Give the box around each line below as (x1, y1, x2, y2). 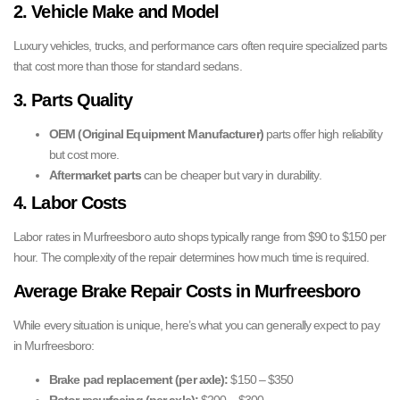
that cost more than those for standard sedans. (13, 59, 242, 73)
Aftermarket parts (49, 168, 141, 182)
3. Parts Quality (13, 90, 133, 110)
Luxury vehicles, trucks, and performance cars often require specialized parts (13, 38, 387, 53)
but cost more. (49, 147, 120, 162)
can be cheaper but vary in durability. (140, 168, 321, 182)
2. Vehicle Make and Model (13, 2, 220, 21)
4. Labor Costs (13, 193, 127, 212)
